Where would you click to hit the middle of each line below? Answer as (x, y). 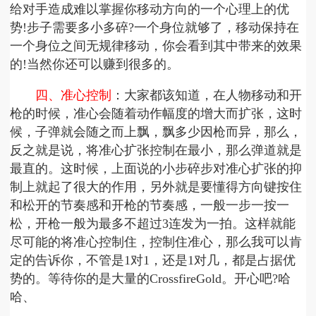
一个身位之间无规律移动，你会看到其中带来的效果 (156, 46)
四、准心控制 (74, 96)
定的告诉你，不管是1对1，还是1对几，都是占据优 (153, 261)
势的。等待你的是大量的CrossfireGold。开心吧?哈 (151, 279)
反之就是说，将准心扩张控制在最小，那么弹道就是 (156, 151)
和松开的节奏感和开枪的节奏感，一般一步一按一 (150, 206)
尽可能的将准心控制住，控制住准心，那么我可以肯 (156, 242)
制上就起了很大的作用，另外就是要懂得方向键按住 (156, 187)
